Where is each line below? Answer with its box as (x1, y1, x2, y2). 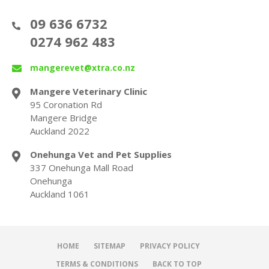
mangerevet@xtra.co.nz (30, 61, 135, 73)
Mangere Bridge (30, 111, 97, 124)
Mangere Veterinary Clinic (30, 85, 147, 97)
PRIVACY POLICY (140, 240, 200, 251)
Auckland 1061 (30, 187, 89, 200)
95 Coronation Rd (30, 98, 102, 110)
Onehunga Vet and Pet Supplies (30, 148, 172, 160)
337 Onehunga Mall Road (30, 161, 133, 174)
